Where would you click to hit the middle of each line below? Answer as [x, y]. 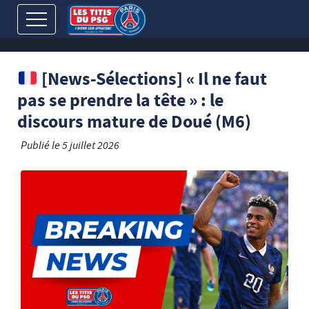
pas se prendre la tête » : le [120, 102]
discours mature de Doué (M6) [134, 124]
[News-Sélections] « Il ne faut [152, 81]
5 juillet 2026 [91, 147]
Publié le [41, 147]
